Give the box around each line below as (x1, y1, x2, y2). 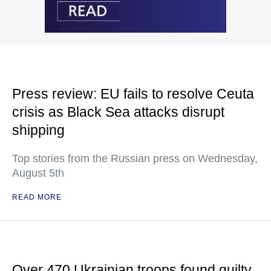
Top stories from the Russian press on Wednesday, (12, 152, 258, 165)
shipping (12, 122, 65, 138)
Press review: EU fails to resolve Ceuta (12, 85, 254, 102)
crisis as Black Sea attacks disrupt (12, 103, 224, 120)
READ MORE (12, 192, 62, 201)
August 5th (12, 166, 64, 179)
